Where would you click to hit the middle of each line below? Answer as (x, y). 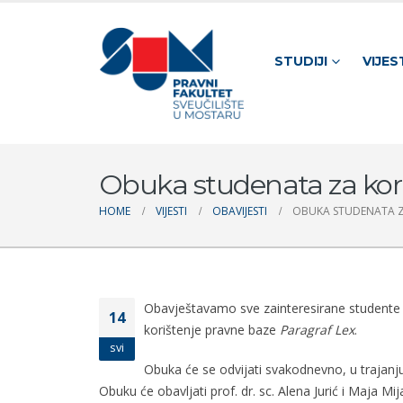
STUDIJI (300, 61)
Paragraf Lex (317, 330)
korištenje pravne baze (212, 330)
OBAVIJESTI (240, 211)
